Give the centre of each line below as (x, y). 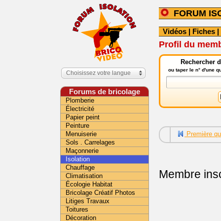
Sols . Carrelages (90, 142)
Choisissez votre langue (98, 73)
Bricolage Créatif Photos (100, 193)
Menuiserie (81, 134)
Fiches (204, 31)
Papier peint (83, 117)
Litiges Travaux (88, 201)
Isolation (78, 159)
